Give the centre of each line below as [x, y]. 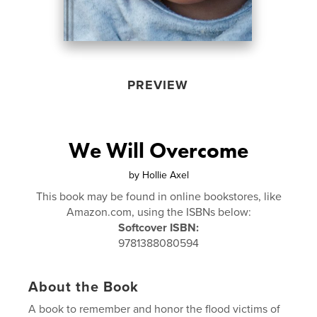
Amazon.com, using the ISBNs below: [158, 212]
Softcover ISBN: [158, 227]
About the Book [84, 287]
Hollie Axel [165, 175]
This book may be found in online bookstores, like [158, 196]
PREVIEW [157, 85]
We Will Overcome [158, 150]
